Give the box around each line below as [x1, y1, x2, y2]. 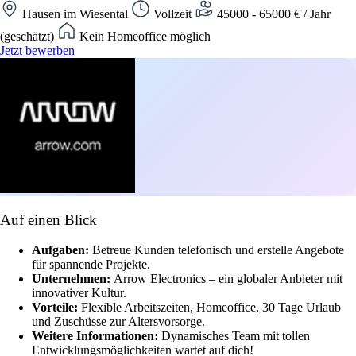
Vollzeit [150, 6, 195, 21]
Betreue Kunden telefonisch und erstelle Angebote [92, 243, 344, 257]
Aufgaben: [32, 243, 92, 257]
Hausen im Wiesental [19, 6, 131, 21]
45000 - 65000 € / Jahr [214, 6, 331, 21]
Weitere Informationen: [32, 329, 161, 343]
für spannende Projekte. [32, 257, 150, 272]
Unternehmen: [32, 272, 114, 286]
